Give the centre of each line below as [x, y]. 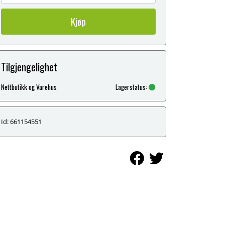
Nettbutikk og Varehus [29, 87]
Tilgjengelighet [29, 67]
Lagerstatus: [132, 87]
